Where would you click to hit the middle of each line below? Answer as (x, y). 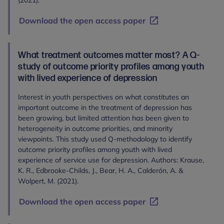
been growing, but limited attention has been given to (103, 118)
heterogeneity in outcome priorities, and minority (95, 128)
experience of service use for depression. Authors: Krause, (111, 160)
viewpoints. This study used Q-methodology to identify (105, 139)
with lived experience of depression (88, 78)
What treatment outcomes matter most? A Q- (109, 55)
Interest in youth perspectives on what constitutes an (103, 97)
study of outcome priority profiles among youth (111, 67)
